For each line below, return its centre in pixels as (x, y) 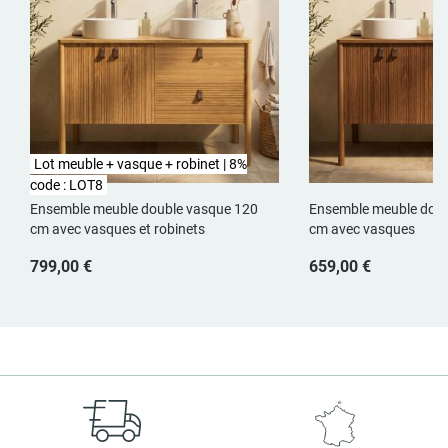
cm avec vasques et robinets (117, 228)
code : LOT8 (66, 184)
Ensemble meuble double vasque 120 (144, 208)
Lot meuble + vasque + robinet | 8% (140, 163)
